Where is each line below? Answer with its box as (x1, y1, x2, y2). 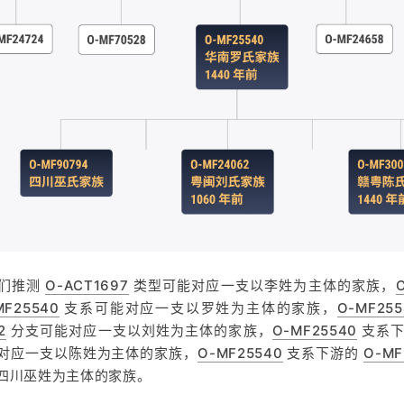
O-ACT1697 (45, 276, 129, 294)
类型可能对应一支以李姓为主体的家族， (128, 276, 396, 294)
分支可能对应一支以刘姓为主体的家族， (5, 321, 272, 339)
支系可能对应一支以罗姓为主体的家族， (59, 298, 337, 317)
